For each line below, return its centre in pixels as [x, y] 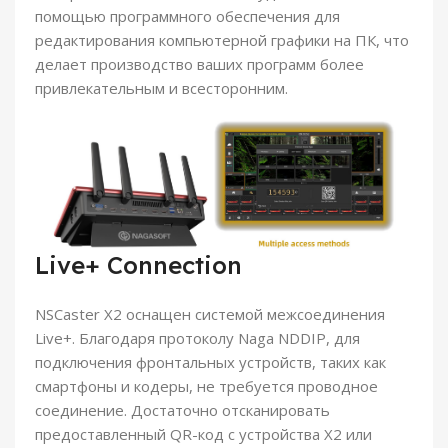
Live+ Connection [138, 265]
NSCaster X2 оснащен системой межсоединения [210, 314]
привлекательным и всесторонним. [161, 88]
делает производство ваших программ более [199, 64]
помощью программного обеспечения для [187, 16]
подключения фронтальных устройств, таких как [210, 362]
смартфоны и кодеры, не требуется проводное [206, 386]
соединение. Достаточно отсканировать [182, 410]
